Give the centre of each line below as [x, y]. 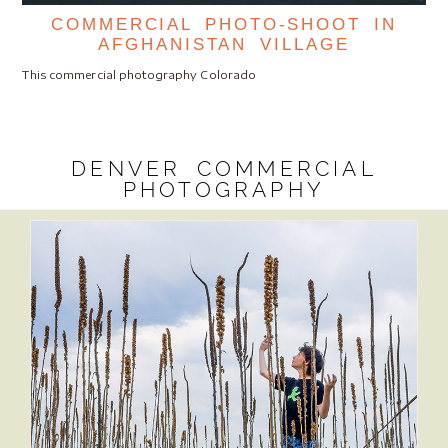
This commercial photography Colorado [139, 74]
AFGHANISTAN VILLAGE [224, 44]
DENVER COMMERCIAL [224, 168]
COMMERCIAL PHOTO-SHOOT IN [224, 24]
